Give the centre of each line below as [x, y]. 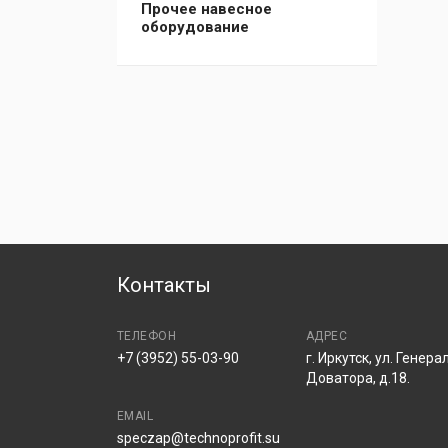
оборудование [195, 27]
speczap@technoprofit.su [198, 438]
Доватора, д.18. [357, 378]
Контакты [164, 285]
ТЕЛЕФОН [147, 336]
